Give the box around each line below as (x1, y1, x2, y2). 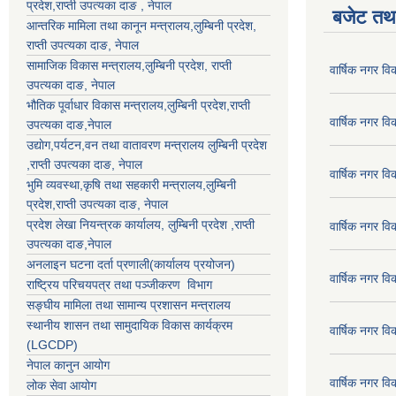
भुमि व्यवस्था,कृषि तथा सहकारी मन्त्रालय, (27, 177, 206, 192)
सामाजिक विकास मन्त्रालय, (27, 57, 145, 72)
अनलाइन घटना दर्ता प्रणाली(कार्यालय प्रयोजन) (27, 256, 235, 271)
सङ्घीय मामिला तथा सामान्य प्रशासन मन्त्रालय (27, 297, 231, 312)
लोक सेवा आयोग (27, 377, 96, 392)
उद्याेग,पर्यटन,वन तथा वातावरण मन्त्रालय (27, 137, 208, 152)
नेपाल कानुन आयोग (27, 357, 110, 372)
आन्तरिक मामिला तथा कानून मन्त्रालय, (27, 18, 194, 33)
